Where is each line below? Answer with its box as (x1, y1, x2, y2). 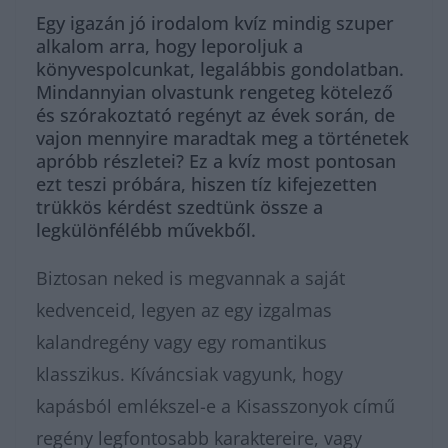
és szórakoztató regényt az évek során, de (36, 103, 395, 127)
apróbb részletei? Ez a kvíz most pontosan (36, 149, 396, 173)
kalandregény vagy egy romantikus (36, 330, 327, 354)
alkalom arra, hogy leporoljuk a (36, 34, 303, 58)
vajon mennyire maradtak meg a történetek (36, 126, 409, 150)
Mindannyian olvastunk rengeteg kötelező (36, 80, 393, 104)
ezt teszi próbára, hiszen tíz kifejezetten (36, 172, 377, 196)
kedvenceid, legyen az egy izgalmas (36, 298, 332, 322)
